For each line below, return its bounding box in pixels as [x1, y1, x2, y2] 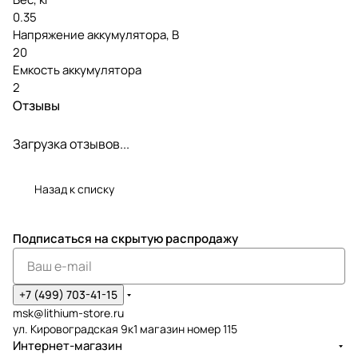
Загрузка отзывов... [13, 134, 129, 153]
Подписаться [13, 230, 94, 247]
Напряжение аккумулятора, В [13, 26, 179, 43]
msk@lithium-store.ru [13, 305, 124, 320]
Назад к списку [34, 181, 114, 197]
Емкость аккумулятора [13, 61, 141, 78]
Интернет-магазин [13, 337, 122, 354]
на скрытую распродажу [94, 230, 238, 247]
